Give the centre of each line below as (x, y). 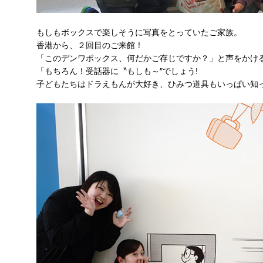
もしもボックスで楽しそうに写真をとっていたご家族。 (139, 32)
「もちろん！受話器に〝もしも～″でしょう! (117, 71)
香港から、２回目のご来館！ (90, 45)
